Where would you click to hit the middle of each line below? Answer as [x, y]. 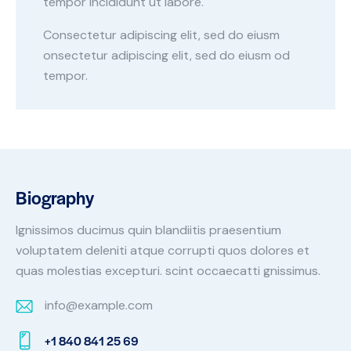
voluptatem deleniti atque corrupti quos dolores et [163, 250]
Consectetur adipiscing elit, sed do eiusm [161, 35]
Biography [55, 198]
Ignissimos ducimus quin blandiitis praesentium [148, 230]
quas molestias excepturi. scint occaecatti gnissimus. [168, 270]
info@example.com [98, 305]
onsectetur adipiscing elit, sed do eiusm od [166, 56]
